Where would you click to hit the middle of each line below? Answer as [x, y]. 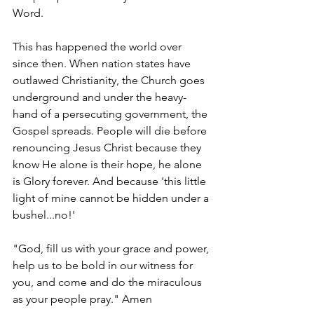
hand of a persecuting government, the [111, 114]
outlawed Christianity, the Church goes [110, 80]
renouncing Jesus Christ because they [108, 147]
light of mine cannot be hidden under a [112, 198]
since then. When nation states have [103, 63]
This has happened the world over [98, 46]
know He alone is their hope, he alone [109, 164]
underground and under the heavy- [100, 97]
